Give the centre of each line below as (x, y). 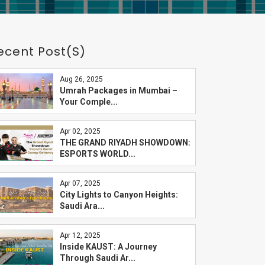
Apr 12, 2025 (80, 235)
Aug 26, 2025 (81, 79)
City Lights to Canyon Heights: (119, 195)
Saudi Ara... (82, 206)
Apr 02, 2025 (80, 131)
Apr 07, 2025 (80, 183)
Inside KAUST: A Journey (108, 247)
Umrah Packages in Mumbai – (118, 91)
